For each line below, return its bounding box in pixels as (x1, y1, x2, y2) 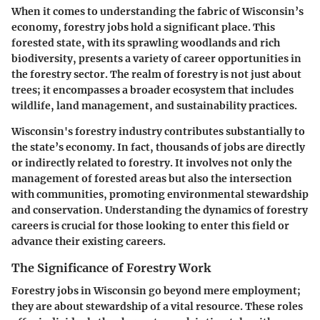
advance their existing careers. (11, 234, 166, 248)
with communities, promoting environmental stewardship (11, 187, 309, 201)
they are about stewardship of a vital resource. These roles (11, 299, 303, 313)
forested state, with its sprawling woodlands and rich (11, 36, 280, 49)
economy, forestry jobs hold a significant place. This (11, 20, 275, 34)
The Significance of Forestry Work (11, 260, 211, 275)
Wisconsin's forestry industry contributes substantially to (11, 124, 305, 138)
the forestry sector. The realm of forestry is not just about (11, 67, 301, 81)
